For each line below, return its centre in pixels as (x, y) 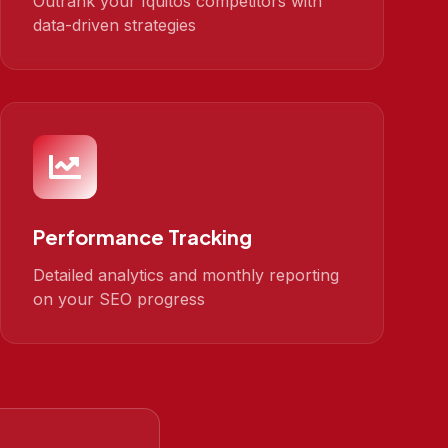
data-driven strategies (114, 25)
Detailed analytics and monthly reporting (186, 275)
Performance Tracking (142, 236)
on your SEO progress (119, 299)
